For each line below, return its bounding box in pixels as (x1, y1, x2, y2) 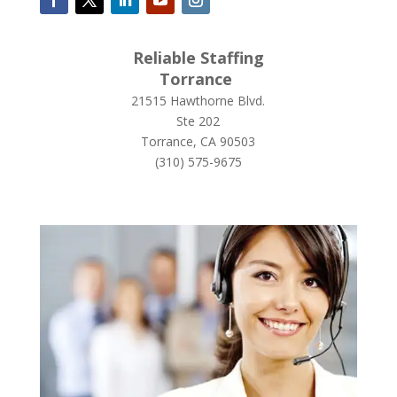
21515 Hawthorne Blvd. (131, 91, 266, 109)
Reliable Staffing (132, 46, 264, 68)
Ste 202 (176, 112, 221, 129)
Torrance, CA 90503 (141, 132, 256, 150)
